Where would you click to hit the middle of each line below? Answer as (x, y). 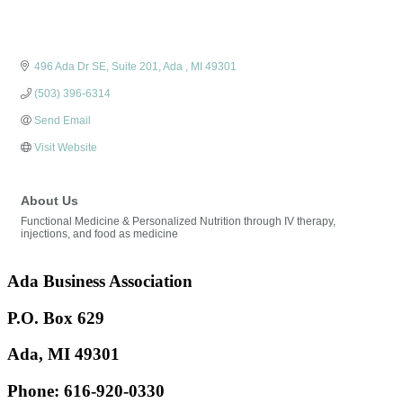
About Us (49, 201)
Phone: (33, 391)
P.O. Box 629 (56, 318)
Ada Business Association (100, 281)
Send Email (63, 121)
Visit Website (66, 148)
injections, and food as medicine (99, 234)
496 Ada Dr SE (70, 67)
